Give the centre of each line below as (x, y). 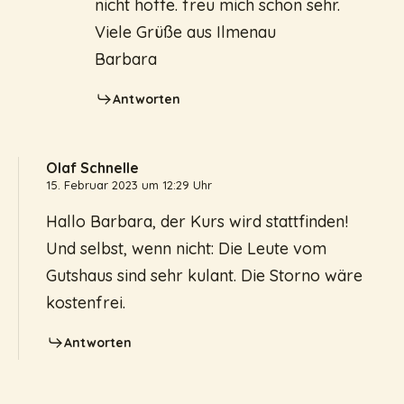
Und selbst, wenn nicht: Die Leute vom (186, 248)
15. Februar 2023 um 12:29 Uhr (129, 184)
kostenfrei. (86, 302)
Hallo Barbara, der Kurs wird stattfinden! (197, 221)
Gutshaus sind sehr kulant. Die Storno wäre (204, 275)
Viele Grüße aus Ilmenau (185, 32)
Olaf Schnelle (92, 167)
